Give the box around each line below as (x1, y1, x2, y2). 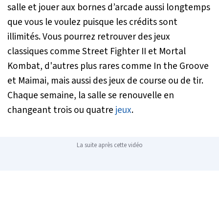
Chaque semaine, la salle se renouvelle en (7, 88, 174, 102)
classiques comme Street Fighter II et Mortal (7, 44, 186, 58)
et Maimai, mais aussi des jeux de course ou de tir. (7, 73, 203, 88)
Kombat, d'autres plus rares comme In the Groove (7, 59, 209, 73)
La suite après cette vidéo (76, 140, 143, 150)
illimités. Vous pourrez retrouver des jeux (7, 29, 170, 44)
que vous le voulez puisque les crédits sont (7, 15, 177, 29)
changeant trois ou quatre (7, 103, 115, 117)
